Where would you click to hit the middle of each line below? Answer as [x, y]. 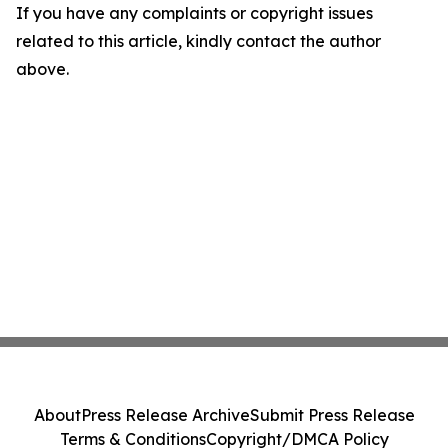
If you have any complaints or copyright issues [194, 13]
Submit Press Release [332, 415]
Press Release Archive [165, 415]
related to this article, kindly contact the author [198, 41]
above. [42, 69]
